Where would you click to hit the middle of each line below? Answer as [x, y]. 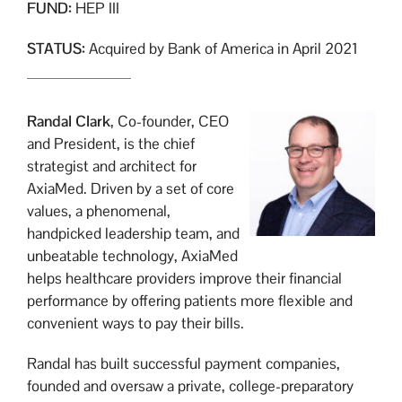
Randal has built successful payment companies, [183, 363]
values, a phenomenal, [98, 210]
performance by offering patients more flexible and [189, 300]
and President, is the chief [110, 143]
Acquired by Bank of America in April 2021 [221, 48]
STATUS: [56, 48]
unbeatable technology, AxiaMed [132, 255]
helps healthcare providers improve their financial [184, 278]
